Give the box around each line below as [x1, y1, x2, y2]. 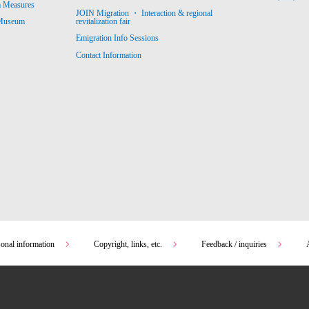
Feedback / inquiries [201, 239, 267, 249]
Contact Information [76, 50, 142, 60]
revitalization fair [76, 17, 131, 27]
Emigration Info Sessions [76, 33, 159, 43]
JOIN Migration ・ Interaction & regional [76, 8, 213, 19]
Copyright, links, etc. [94, 239, 162, 249]
